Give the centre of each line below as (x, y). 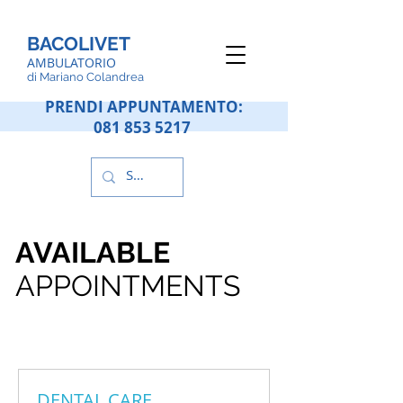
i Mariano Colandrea (89, 77)
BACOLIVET (79, 44)
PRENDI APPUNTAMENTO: (144, 107)
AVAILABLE (96, 252)
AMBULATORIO (72, 63)
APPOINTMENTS (128, 286)
